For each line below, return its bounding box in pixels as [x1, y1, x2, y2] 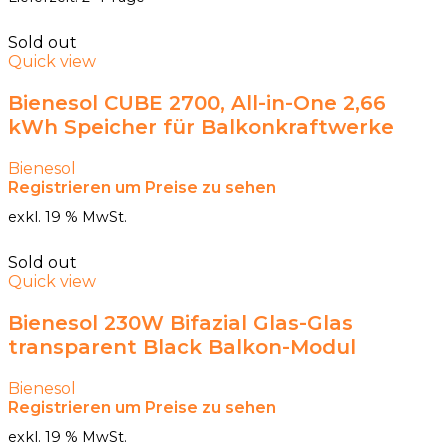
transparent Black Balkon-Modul [8, 335, 356, 360]
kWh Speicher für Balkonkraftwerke [8, 115, 394, 140]
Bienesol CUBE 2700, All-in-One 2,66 [8, 91, 386, 116]
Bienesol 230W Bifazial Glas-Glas [8, 311, 353, 336]
